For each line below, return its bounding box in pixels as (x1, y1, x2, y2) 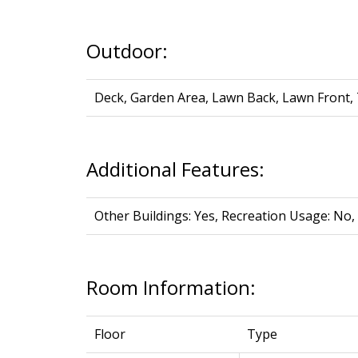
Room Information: (86, 274, 256, 301)
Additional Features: (86, 156, 265, 183)
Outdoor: (86, 38, 168, 65)
